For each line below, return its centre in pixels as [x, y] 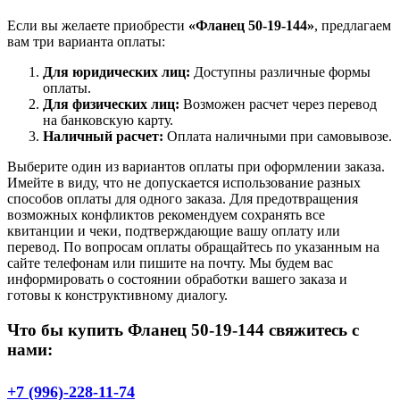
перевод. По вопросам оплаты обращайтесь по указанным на [193, 246]
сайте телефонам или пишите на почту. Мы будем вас [170, 262]
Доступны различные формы [280, 71]
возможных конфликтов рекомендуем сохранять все [166, 214]
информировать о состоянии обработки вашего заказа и [177, 279]
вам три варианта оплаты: [86, 41]
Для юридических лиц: [117, 71]
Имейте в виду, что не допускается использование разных [184, 182]
